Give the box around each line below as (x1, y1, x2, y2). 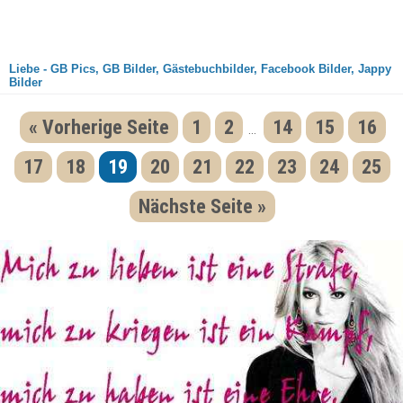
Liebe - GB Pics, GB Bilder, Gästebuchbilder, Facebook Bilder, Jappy (9, 62, 391, 76)
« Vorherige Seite (28, 116, 169, 139)
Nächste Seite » (139, 195, 266, 218)
